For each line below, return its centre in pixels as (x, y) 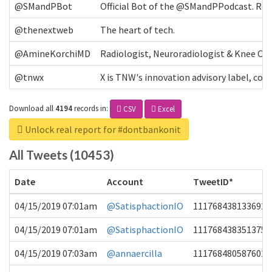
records (86, 109)
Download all (31, 109)
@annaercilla (134, 253)
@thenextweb (44, 30)
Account (125, 181)
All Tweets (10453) (62, 155)
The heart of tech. (138, 30)
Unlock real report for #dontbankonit (102, 129)
